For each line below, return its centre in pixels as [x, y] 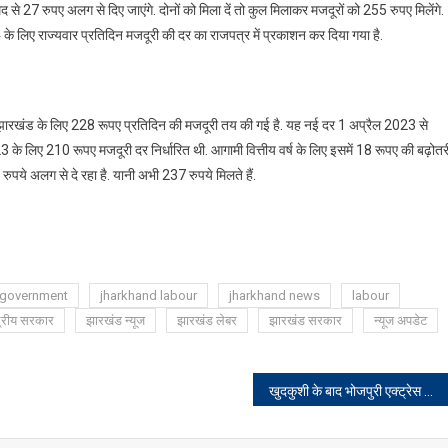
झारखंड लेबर [207, 321]
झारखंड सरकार [305, 321]
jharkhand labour [148, 296]
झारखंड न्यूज [115, 321]
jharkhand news [274, 296]
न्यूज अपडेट [400, 321]
